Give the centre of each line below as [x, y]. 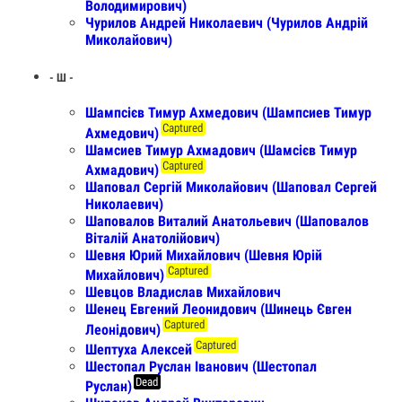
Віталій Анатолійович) [153, 238]
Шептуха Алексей [139, 349]
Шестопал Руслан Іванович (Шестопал [201, 366]
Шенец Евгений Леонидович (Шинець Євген [218, 310]
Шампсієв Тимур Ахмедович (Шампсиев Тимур [228, 113]
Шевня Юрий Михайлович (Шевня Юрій [204, 255]
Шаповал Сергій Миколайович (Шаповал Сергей [231, 187]
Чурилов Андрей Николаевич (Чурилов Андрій [227, 22]
